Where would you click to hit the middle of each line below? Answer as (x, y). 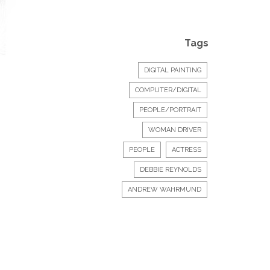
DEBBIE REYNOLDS (171, 170)
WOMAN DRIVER (175, 130)
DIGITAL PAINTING (173, 70)
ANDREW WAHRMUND (165, 190)
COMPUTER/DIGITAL (168, 90)
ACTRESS (187, 150)
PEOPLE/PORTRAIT (170, 110)
